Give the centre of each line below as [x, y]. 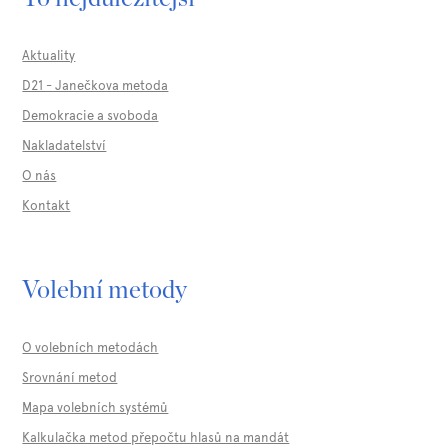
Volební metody [105, 291]
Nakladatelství [64, 146]
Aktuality [49, 56]
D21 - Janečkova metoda [95, 86]
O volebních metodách [90, 348]
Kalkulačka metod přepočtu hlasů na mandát [156, 438]
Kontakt [46, 206]
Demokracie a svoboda [90, 116]
